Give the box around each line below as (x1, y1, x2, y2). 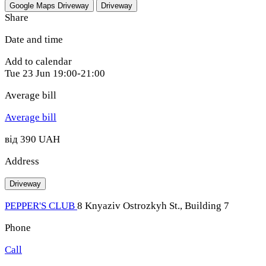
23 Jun (23, 67, 50, 79)
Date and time (5, 33, 63, 45)
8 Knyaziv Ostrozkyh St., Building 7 (77, 199, 229, 211)
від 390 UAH (5, 133, 60, 145)
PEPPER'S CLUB (5, 199, 77, 211)
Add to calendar (5, 55, 72, 67)
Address (5, 155, 39, 167)
